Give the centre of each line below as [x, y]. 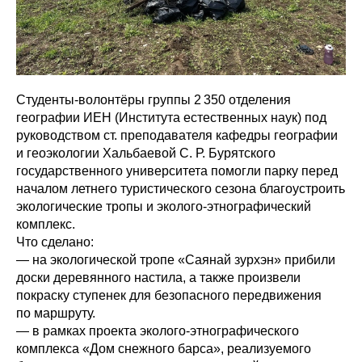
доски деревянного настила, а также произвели [158, 278]
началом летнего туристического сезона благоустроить [181, 189]
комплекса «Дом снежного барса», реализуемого [164, 349]
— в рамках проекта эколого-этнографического [158, 331]
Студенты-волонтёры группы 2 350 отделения [154, 100]
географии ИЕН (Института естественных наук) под [171, 118]
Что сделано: [55, 242]
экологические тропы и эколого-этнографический [164, 206]
